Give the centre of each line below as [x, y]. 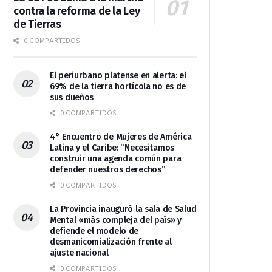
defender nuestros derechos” [107, 170]
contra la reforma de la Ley [77, 11]
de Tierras [37, 25]
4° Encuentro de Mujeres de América [121, 137]
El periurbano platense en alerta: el [118, 76]
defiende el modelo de [94, 231]
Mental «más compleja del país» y [116, 220]
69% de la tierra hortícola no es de [118, 87]
